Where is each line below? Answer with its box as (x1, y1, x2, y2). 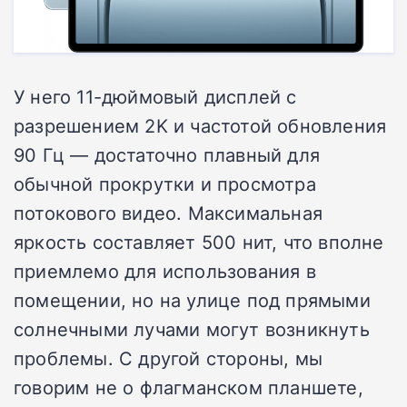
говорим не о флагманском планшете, (14, 374, 363, 401)
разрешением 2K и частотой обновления (14, 113, 387, 139)
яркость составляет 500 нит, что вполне (14, 229, 384, 255)
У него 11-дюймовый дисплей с (14, 84, 297, 110)
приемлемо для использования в (14, 258, 316, 284)
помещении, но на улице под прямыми (14, 287, 371, 313)
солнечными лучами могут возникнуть (14, 316, 370, 342)
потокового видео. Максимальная (14, 200, 323, 226)
